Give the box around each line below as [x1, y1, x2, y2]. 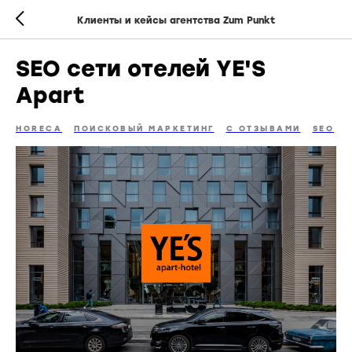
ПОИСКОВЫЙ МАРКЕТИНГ [74, 123, 214, 134]
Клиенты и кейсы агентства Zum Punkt [77, 14, 275, 26]
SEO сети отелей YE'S [16, 55, 266, 82]
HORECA [16, 123, 62, 134]
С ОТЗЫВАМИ [225, 123, 301, 134]
